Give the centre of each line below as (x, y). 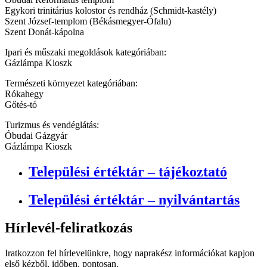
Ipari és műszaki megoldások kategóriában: (86, 52)
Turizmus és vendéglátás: (52, 125)
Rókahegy (24, 94)
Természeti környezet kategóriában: (71, 83)
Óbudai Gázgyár (36, 136)
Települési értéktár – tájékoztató (128, 172)
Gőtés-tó (21, 105)
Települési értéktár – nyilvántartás (134, 200)
